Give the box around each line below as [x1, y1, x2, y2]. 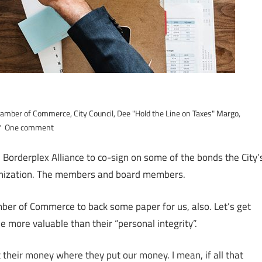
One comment [5, 120, 54, 133]
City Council [74, 106, 114, 119]
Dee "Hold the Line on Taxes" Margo [117, 106, 239, 119]
